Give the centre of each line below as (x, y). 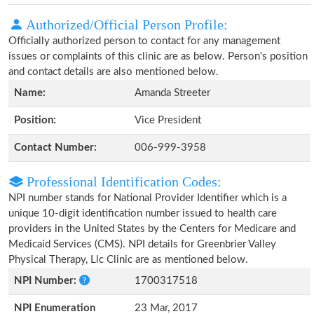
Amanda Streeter (172, 93)
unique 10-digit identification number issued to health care (143, 213)
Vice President (168, 120)
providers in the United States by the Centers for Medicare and (152, 229)
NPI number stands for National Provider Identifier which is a (148, 198)
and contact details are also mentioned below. (114, 72)
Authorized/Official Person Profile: (125, 25)
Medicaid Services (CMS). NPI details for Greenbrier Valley (142, 244)
